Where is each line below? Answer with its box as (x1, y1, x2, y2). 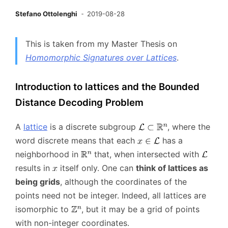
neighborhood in (15, 149, 81, 159)
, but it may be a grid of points (81, 204, 199, 214)
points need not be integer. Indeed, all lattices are (15, 190, 206, 201)
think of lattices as (136, 162, 208, 173)
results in (15, 162, 52, 173)
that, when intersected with (92, 149, 202, 159)
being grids (15, 176, 60, 187)
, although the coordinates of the (60, 176, 187, 187)
